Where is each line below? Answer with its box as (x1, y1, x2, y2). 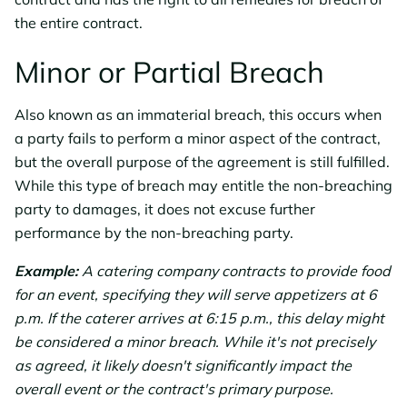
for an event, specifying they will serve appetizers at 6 (15, 285, 377, 304)
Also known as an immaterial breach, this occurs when (15, 105, 382, 124)
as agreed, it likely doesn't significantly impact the (15, 356, 352, 375)
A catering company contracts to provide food (78, 262, 391, 281)
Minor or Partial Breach (15, 54, 324, 91)
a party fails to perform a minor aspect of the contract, (15, 129, 381, 148)
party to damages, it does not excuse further (15, 200, 315, 219)
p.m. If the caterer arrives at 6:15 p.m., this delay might (15, 309, 384, 328)
